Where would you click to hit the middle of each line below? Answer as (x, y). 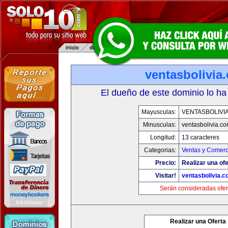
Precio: (165, 163)
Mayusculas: (159, 112)
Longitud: (163, 137)
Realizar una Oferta (198, 221)
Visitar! (165, 176)
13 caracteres (200, 137)
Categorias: (160, 150)
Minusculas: (159, 125)
